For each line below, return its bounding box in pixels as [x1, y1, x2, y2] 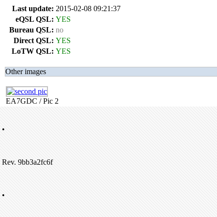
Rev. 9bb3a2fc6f [2, 158, 53, 166]
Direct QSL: [14, 36, 54, 45]
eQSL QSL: [15, 15, 54, 23]
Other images [5, 67, 46, 76]
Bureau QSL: [9, 26, 54, 34]
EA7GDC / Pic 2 [6, 97, 59, 105]
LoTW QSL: [12, 47, 54, 55]
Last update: [12, 4, 54, 13]
